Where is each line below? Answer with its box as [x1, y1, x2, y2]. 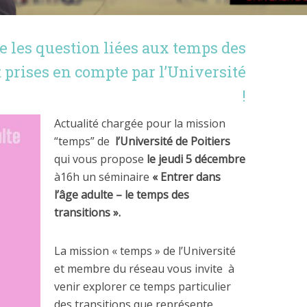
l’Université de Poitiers [115, 134, 230, 149]
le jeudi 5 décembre [147, 151, 245, 167]
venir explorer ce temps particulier [54, 279, 231, 294]
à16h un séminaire [54, 169, 152, 184]
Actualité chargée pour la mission [54, 116, 225, 131]
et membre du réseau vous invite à [54, 261, 234, 276]
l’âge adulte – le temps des [54, 187, 189, 202]
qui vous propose [54, 151, 147, 167]
